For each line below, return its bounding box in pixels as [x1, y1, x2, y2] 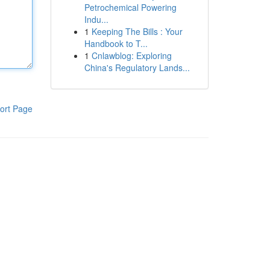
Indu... [84, 13, 108, 25]
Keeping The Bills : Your [91, 25, 183, 37]
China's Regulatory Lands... [84, 61, 190, 74]
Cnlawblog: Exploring [91, 49, 172, 61]
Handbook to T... [84, 37, 148, 49]
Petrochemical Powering [84, 1, 177, 13]
